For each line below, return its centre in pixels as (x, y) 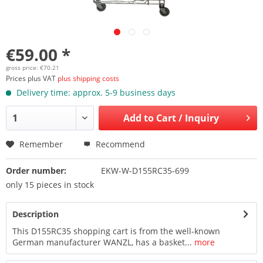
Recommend (119, 144)
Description (36, 214)
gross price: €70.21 (33, 68)
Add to (138, 118)
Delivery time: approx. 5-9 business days (95, 92)
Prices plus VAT (32, 78)
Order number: (36, 171)
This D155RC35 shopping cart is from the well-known (116, 231)
